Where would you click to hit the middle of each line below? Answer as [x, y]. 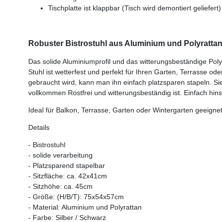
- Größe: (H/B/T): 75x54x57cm [76, 196]
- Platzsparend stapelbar [67, 165]
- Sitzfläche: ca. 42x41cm [68, 176]
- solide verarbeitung [60, 155]
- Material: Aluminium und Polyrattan [85, 207]
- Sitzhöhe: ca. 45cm [60, 186]
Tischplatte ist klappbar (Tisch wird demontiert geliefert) [135, 8]
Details [39, 127]
